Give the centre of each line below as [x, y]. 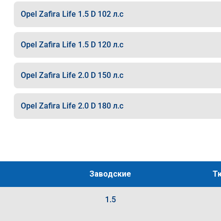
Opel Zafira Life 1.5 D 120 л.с [72, 45]
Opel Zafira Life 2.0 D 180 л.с [72, 106]
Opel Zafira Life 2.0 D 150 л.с [72, 75]
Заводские [110, 174]
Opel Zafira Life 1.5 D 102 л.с [72, 14]
